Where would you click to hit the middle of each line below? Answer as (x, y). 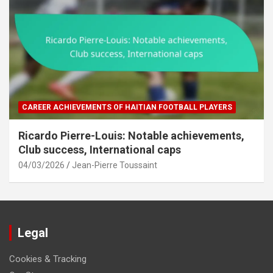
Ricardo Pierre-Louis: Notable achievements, (131, 135)
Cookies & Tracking (48, 259)
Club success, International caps (100, 149)
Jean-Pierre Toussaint (115, 165)
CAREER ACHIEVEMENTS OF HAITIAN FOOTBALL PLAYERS (127, 107)
